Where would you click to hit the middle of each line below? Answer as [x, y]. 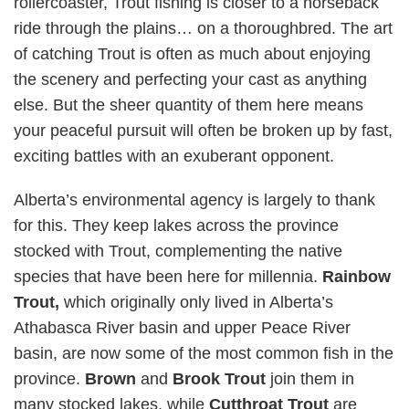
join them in [312, 379]
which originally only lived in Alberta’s [199, 302]
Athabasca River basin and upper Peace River [182, 328]
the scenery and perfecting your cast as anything [190, 79]
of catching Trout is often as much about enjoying [192, 54]
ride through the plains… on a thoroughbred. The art [203, 28]
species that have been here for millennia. [168, 277]
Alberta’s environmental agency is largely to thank [194, 200]
